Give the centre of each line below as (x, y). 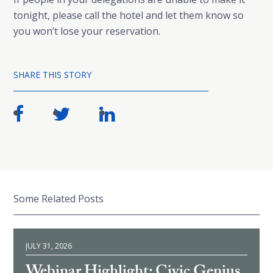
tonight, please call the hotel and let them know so (129, 15)
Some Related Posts (58, 199)
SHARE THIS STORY (52, 75)
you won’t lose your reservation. (87, 31)
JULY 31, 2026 (49, 246)
